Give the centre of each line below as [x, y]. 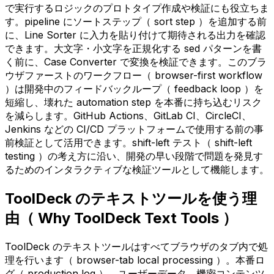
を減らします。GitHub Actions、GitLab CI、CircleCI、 [128, 115]
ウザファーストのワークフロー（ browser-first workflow [134, 75]
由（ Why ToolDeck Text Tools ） [121, 218]
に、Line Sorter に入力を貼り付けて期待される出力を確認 [135, 35]
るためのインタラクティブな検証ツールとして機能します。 [137, 169]
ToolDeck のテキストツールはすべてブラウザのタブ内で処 [136, 246]
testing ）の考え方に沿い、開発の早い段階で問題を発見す [134, 156]
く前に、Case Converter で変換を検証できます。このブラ [136, 61]
